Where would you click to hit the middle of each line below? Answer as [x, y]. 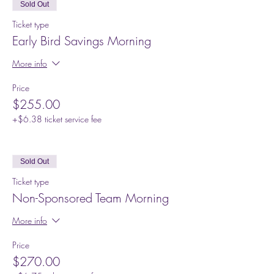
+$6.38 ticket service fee [57, 119]
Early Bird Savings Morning [82, 40]
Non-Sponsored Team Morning [91, 198]
